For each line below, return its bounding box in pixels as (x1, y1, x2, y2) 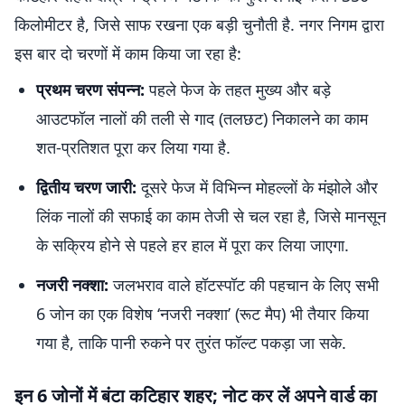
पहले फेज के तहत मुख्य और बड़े (145, 79, 331, 100)
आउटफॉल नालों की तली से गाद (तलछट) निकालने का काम (36, 108, 368, 129)
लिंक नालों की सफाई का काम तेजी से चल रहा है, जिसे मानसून (36, 205, 386, 227)
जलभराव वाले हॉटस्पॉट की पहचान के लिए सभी (108, 274, 379, 296)
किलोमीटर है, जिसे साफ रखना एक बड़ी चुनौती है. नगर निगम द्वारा (14, 14, 384, 35)
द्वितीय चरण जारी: (36, 176, 137, 198)
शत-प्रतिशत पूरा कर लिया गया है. (36, 137, 231, 158)
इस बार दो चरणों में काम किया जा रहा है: (14, 42, 241, 64)
